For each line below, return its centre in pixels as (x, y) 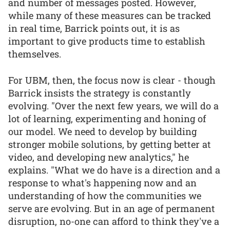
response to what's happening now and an (102, 183)
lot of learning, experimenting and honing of (107, 118)
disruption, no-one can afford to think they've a (114, 221)
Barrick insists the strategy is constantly (100, 93)
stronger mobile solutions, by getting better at (110, 144)
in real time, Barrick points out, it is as (94, 28)
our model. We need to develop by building (102, 131)
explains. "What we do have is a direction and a (114, 170)
